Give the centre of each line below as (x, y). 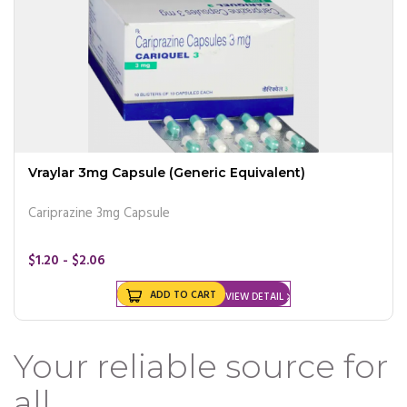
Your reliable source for (201, 366)
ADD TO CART (183, 295)
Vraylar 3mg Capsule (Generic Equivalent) (167, 172)
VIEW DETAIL (254, 297)
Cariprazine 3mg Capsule (99, 213)
